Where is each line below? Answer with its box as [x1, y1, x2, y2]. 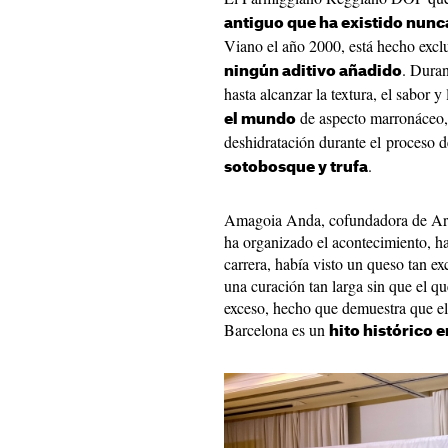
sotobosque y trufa [224, 160, 368, 175]
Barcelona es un [224, 319, 329, 340]
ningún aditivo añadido [224, 64, 402, 79]
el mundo [224, 112, 296, 127]
